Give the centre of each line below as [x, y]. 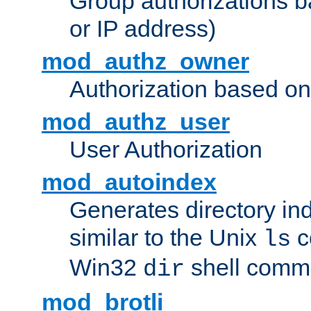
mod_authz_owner [145, 61]
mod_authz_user [136, 122]
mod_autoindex [129, 182]
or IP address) [143, 29]
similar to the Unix [166, 238]
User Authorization [166, 150]
